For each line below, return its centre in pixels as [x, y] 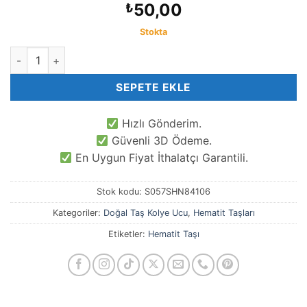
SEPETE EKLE [153, 88]
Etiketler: [128, 234]
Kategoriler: [78, 212]
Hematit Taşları [224, 212]
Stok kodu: [121, 191]
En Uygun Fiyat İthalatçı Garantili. [160, 157]
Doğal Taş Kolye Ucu [145, 212]
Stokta [153, 32]
